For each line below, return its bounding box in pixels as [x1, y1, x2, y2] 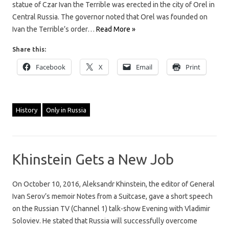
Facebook [36, 62, 65, 72]
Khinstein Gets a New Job [12, 151, 174, 167]
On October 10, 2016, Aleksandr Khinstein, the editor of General [12, 179, 215, 188]
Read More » [96, 25, 135, 33]
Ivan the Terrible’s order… [12, 25, 96, 33]
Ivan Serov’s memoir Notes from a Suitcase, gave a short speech [12, 192, 213, 200]
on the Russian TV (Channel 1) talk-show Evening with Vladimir [12, 204, 210, 213]
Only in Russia [46, 106, 86, 113]
